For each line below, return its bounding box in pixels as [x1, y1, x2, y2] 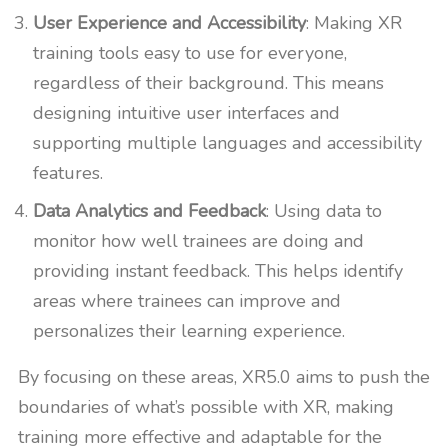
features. [33, 161, 103, 185]
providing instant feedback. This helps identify [33, 259, 403, 283]
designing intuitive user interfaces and [33, 101, 340, 125]
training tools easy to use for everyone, [33, 41, 347, 65]
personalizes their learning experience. [33, 319, 345, 343]
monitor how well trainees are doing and [33, 229, 364, 253]
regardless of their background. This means [33, 71, 384, 95]
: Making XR [306, 11, 402, 35]
